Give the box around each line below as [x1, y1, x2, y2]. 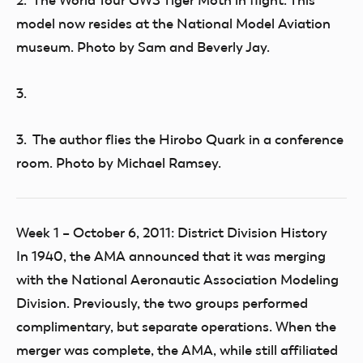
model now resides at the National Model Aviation [16, 15, 331, 32]
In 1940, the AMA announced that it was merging [16, 248, 326, 264]
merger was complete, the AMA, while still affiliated [16, 342, 338, 358]
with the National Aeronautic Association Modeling [16, 271, 339, 288]
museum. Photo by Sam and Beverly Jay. [16, 39, 270, 55]
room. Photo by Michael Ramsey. [16, 155, 221, 171]
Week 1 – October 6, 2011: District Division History [16, 224, 327, 241]
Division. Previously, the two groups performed [16, 295, 308, 311]
